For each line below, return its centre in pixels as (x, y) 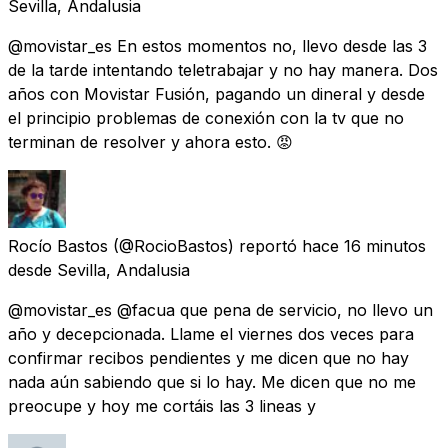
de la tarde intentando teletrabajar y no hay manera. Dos (223, 69)
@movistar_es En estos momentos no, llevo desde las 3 (217, 45)
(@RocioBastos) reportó (205, 245)
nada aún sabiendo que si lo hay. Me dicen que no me (212, 381)
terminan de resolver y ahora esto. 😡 (150, 141)
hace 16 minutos (364, 245)
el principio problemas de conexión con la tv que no (206, 117)
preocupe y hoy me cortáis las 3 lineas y (162, 405)
